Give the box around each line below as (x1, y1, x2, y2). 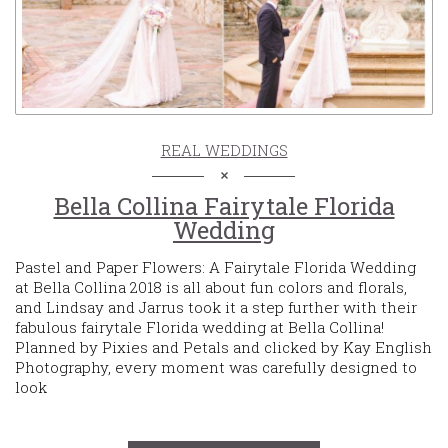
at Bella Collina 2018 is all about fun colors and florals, (15, 276, 407, 297)
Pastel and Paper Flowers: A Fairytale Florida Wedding (15, 256, 416, 277)
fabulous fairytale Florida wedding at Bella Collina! (15, 316, 384, 337)
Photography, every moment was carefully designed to (15, 356, 417, 377)
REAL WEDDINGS (160, 139, 288, 160)
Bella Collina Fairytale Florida (53, 189, 395, 222)
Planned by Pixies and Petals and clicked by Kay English (15, 336, 432, 357)
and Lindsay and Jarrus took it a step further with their (15, 296, 417, 317)
